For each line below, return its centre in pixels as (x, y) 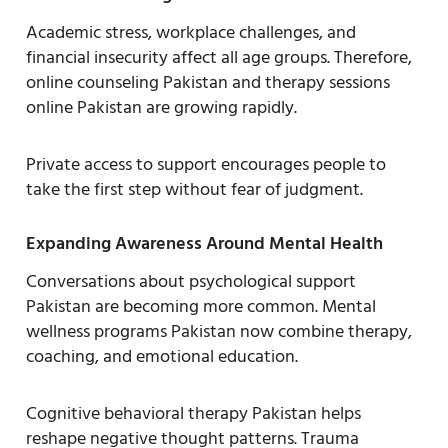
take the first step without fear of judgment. (194, 189)
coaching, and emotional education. (162, 356)
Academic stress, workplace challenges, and (191, 32)
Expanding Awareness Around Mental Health (204, 243)
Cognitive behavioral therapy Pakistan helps (193, 413)
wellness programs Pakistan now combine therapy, (219, 331)
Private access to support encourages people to (206, 164)
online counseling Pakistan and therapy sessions (208, 82)
